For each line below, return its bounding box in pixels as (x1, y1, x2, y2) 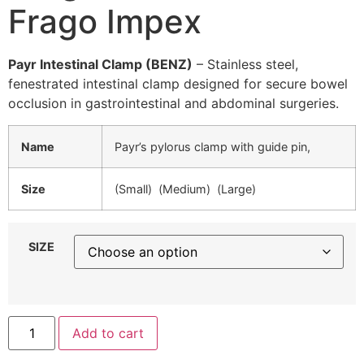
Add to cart (72, 325, 145, 342)
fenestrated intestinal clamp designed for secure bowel (8, 76, 348, 93)
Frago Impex (8, 2, 201, 42)
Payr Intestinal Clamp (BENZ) (8, 56, 193, 73)
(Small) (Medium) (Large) (115, 181, 256, 196)
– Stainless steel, (193, 56, 298, 73)
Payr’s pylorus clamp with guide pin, (115, 139, 310, 154)
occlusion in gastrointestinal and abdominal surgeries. (8, 95, 339, 112)
